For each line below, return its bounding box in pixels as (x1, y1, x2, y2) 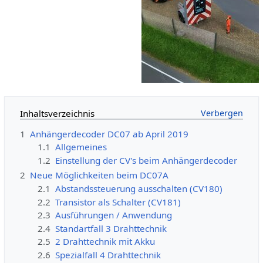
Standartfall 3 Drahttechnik (55, 222, 167, 234)
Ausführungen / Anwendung (55, 209, 173, 221)
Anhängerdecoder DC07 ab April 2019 (29, 127, 188, 140)
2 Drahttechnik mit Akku (55, 235, 156, 248)
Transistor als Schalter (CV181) (55, 195, 181, 208)
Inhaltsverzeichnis (19, 107, 95, 119)
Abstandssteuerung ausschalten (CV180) (55, 183, 223, 195)
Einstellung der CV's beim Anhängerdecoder (55, 154, 238, 166)
